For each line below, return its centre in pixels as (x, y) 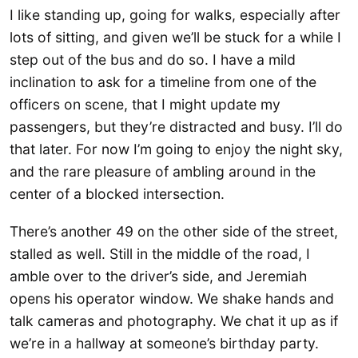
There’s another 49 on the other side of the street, (174, 231)
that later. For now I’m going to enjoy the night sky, (176, 149)
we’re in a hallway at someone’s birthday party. (164, 343)
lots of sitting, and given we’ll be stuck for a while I (175, 37)
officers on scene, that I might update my (145, 104)
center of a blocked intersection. (117, 193)
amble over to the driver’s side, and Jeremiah (158, 276)
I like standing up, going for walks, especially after (175, 14)
